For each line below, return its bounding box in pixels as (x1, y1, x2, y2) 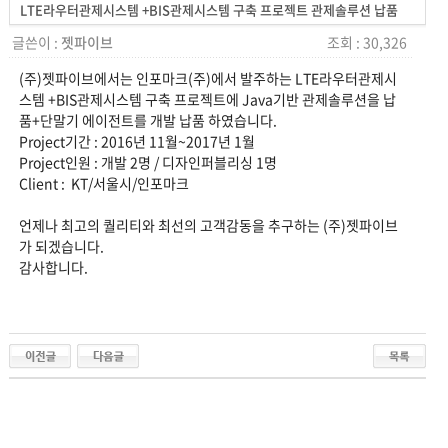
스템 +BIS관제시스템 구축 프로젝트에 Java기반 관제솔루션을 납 (18, 89, 396, 109)
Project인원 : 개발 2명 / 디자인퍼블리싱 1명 (18, 152, 277, 172)
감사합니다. (18, 257, 88, 277)
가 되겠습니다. (18, 236, 104, 256)
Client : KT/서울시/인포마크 (18, 173, 189, 193)
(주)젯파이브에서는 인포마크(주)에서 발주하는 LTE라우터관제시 (18, 68, 397, 88)
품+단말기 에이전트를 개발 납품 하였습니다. (18, 110, 277, 130)
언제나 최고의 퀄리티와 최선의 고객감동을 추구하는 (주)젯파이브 (18, 215, 398, 235)
